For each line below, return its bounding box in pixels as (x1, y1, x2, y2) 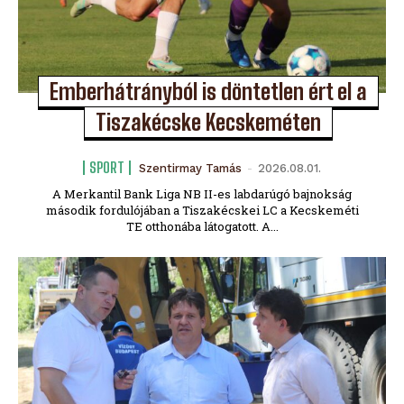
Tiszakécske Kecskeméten (95, 108, 321, 135)
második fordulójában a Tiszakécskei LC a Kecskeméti (45, 201, 359, 218)
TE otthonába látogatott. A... (125, 217, 279, 234)
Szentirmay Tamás (139, 161, 242, 175)
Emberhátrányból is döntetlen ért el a (49, 78, 367, 105)
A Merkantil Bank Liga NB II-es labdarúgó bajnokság (52, 185, 352, 202)
